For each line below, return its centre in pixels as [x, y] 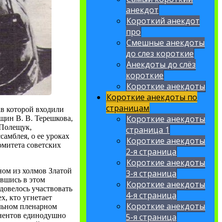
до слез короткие [160, 54]
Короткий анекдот [163, 21]
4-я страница [151, 195]
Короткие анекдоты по [152, 97]
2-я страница [151, 152]
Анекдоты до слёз [161, 65]
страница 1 [148, 130]
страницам [128, 108]
